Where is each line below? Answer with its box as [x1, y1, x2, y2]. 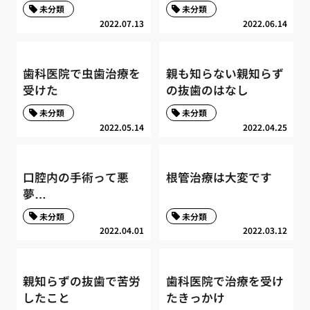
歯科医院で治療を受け [165, 272, 284, 289]
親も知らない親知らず [165, 65, 284, 82]
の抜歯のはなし [165, 82, 248, 99]
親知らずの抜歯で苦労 [23, 272, 141, 289]
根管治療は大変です [165, 169, 272, 186]
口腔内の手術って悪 [23, 169, 129, 186]
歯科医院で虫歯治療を [23, 65, 141, 82]
